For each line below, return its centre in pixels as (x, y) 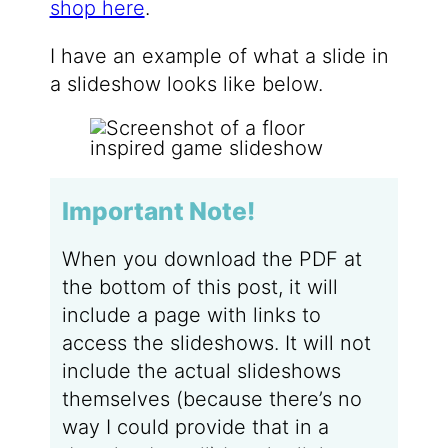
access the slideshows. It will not (216, 342)
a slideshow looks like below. (186, 83)
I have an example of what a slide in (219, 55)
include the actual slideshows (201, 370)
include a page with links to (191, 314)
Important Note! (158, 211)
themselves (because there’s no (211, 398)
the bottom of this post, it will (199, 286)
